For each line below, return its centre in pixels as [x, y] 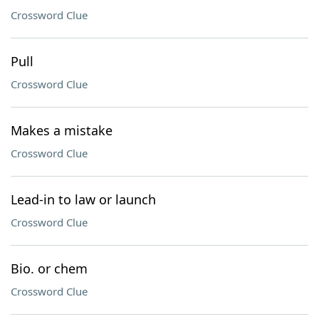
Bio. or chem [49, 268]
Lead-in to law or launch [83, 199]
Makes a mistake [62, 130]
